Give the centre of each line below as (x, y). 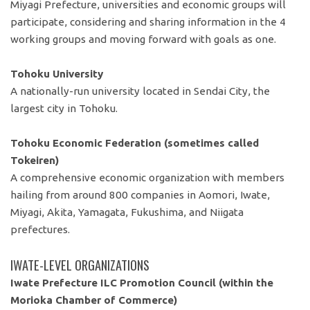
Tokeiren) (35, 160)
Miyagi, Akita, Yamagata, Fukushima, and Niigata (127, 212)
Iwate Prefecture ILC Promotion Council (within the (142, 282)
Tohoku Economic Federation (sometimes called (135, 143)
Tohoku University (57, 74)
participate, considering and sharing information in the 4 (148, 22)
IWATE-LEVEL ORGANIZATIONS (80, 264)
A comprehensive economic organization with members (148, 177)
